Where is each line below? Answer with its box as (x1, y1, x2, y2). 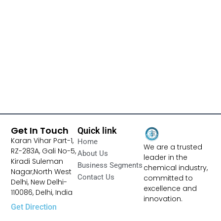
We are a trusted (144, 142, 203, 152)
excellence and (144, 183, 197, 193)
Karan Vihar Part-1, (11, 136, 74, 146)
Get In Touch (11, 124, 69, 137)
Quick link (77, 125, 117, 136)
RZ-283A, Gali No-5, (11, 146, 76, 156)
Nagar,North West (11, 167, 72, 177)
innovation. (144, 193, 183, 204)
